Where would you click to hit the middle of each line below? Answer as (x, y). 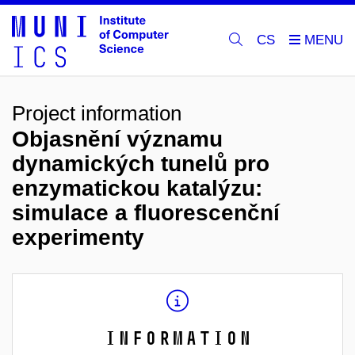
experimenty (78, 237)
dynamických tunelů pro (141, 164)
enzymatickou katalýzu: (137, 188)
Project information (97, 113)
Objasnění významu (117, 139)
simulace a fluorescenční (146, 213)
